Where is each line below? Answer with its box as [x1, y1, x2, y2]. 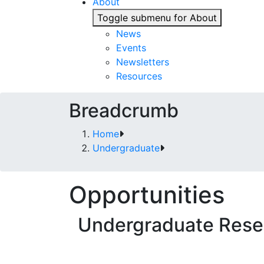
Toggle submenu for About [97, 12, 217, 24]
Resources [116, 70, 162, 82]
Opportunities [69, 180, 225, 209]
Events [116, 42, 146, 54]
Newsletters [116, 56, 169, 68]
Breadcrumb [69, 99, 179, 122]
